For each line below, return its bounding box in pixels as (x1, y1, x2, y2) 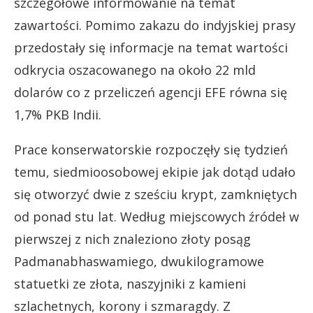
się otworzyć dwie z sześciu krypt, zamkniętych (14, 186, 297, 203)
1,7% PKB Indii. (14, 106, 101, 123)
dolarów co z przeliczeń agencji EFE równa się (14, 84, 287, 101)
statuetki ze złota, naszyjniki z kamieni (14, 275, 246, 292)
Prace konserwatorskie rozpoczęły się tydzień (14, 141, 288, 158)
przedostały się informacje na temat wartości (14, 39, 288, 56)
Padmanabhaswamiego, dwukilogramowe (14, 253, 264, 270)
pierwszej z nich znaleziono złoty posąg (14, 231, 251, 247)
